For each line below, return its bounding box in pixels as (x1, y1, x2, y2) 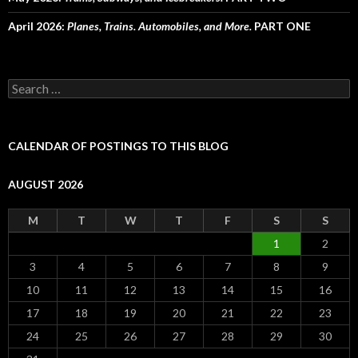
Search (7, 78, 42, 92)
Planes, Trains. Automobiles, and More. (67, 18, 252, 33)
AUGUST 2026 (8, 177, 83, 191)
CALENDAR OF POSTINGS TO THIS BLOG (8, 138, 229, 153)
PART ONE (252, 18, 311, 33)
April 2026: (8, 18, 67, 33)
